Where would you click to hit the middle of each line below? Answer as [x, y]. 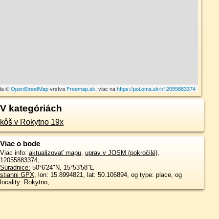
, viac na [106, 88]
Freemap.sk [81, 88]
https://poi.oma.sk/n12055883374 [156, 88]
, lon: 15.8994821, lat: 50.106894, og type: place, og [108, 175]
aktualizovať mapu [55, 153]
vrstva [58, 88]
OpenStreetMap [30, 88]
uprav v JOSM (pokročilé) [121, 153]
